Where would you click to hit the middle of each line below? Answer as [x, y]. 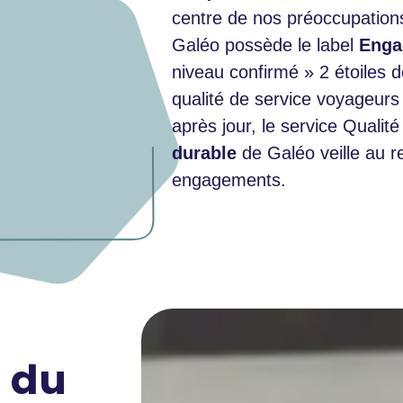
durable [205, 152]
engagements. [229, 179]
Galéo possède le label [266, 45]
